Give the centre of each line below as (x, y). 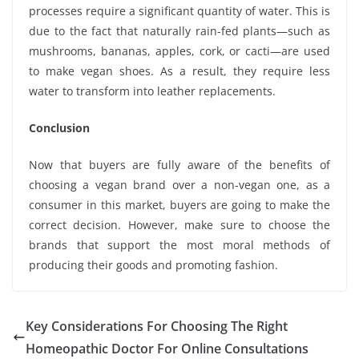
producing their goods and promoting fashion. (153, 265)
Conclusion (59, 128)
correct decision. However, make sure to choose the (179, 225)
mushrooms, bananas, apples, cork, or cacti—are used (179, 51)
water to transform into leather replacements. (152, 91)
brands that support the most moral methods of (179, 245)
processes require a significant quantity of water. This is (179, 11)
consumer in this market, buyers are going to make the (179, 205)
